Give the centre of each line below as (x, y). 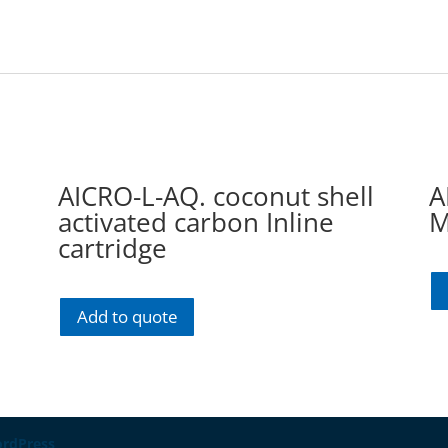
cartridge (112, 247)
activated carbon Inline (195, 221)
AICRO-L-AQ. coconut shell (215, 195)
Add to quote (127, 316)
